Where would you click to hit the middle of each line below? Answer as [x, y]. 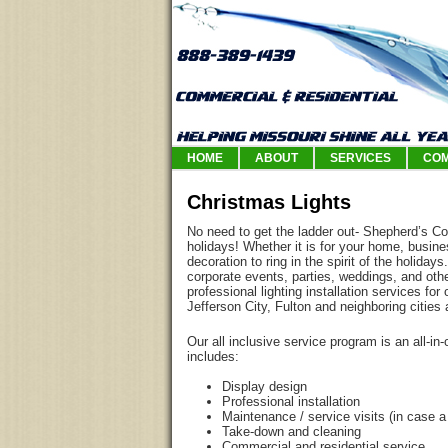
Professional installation [291, 401]
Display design [264, 386]
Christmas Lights [269, 202]
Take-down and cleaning [291, 431]
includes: [213, 356]
